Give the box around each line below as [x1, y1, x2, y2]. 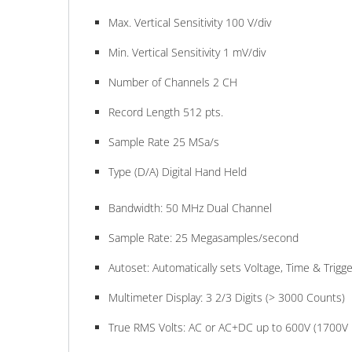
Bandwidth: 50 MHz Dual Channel [108, 200, 272, 216]
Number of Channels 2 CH [108, 75, 237, 90]
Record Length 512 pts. [108, 104, 223, 120]
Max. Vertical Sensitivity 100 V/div [108, 15, 271, 31]
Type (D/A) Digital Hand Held [108, 164, 247, 180]
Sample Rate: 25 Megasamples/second [108, 230, 299, 246]
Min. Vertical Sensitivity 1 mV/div [108, 45, 266, 60]
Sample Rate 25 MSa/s [108, 134, 219, 150]
